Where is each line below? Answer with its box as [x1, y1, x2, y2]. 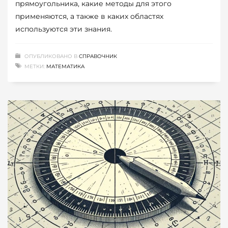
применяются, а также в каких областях [15, 12, 163, 21]
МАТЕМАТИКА [46, 63, 84, 70]
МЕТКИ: [24, 63, 45, 70]
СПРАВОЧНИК [79, 53, 117, 60]
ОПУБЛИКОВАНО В [24, 53, 79, 60]
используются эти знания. [15, 24, 112, 34]
